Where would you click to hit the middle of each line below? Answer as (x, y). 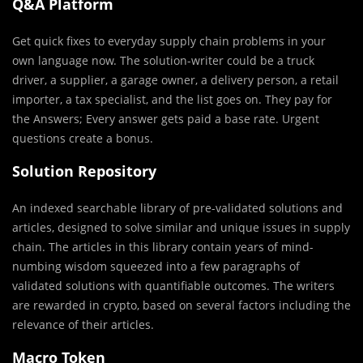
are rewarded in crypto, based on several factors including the (181, 305)
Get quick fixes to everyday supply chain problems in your (169, 41)
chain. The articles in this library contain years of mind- (163, 247)
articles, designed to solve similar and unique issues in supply (181, 228)
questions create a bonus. (83, 139)
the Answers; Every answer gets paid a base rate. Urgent (166, 119)
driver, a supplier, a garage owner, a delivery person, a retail (175, 80)
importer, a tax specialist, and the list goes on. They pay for (172, 100)
